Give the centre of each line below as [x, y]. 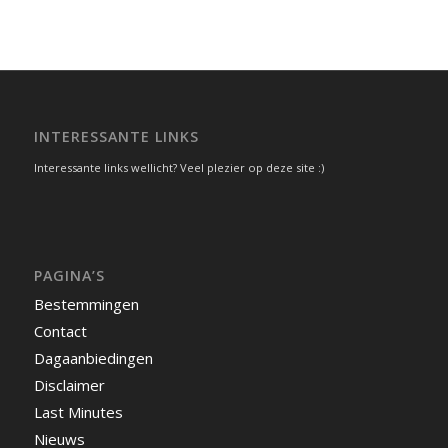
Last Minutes [78, 411]
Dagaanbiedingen [93, 357]
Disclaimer [69, 384]
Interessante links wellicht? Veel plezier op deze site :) [178, 167]
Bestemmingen [86, 303]
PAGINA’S [69, 275]
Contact [60, 330]
